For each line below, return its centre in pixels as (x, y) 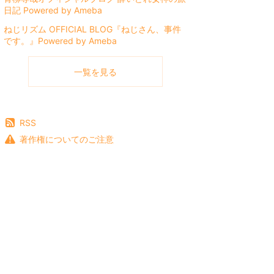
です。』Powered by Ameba (60, 41)
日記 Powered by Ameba (53, 10)
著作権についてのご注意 (67, 139)
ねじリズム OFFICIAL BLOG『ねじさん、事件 (92, 29)
